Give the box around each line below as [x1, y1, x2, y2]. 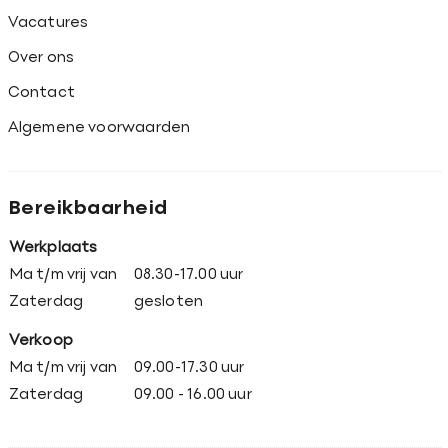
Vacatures [7, 16, 89, 30]
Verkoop [8, 334, 73, 348]
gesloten [133, 295, 204, 309]
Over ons [7, 51, 75, 65]
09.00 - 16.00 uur [133, 388, 252, 402]
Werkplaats [8, 241, 98, 255]
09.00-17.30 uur [133, 361, 245, 375]
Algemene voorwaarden [7, 121, 191, 135]
